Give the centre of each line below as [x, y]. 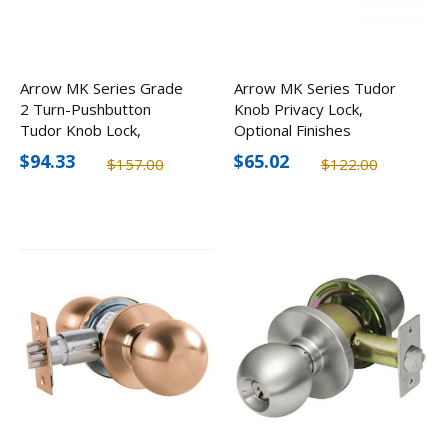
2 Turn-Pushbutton [85, 108]
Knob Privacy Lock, [298, 108]
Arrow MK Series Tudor [315, 87]
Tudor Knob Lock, [80, 129]
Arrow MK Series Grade [101, 87]
